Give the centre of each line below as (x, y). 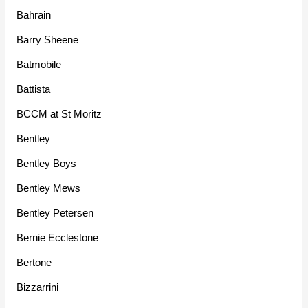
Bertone (34, 262)
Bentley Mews (49, 188)
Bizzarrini (38, 287)
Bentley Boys (47, 163)
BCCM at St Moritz (59, 113)
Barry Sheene (48, 39)
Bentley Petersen (55, 212)
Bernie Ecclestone (58, 237)
